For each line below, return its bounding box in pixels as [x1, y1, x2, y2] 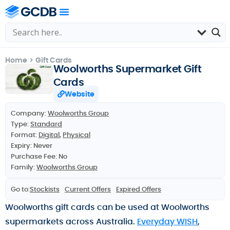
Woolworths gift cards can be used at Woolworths [5, 201, 209, 213]
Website [64, 89, 94, 99]
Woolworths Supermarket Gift [53, 62, 202, 76]
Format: [11, 130, 39, 140]
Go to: [11, 184, 30, 194]
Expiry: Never [11, 141, 52, 150]
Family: [11, 162, 36, 172]
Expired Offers [116, 184, 161, 194]
